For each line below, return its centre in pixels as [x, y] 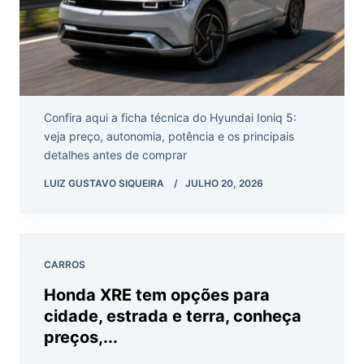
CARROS [65, 264]
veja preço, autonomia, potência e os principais [169, 136]
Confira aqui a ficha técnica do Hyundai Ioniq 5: [170, 117]
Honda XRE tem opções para [157, 295]
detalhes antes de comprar [115, 154]
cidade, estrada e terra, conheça [173, 316]
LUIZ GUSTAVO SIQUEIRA [104, 183]
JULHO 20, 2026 [224, 183]
